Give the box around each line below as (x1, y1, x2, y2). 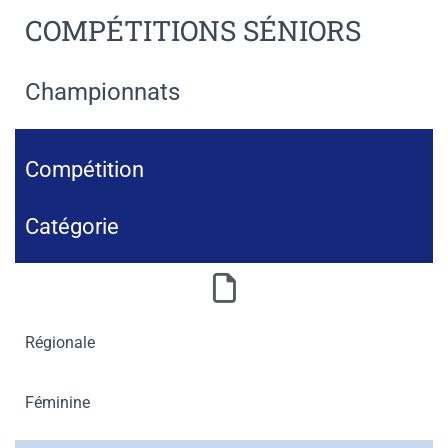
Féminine (25, 393, 90, 412)
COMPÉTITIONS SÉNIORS (25, 12, 361, 49)
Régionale (25, 333, 95, 352)
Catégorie (25, 214, 119, 239)
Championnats (25, 78, 180, 106)
